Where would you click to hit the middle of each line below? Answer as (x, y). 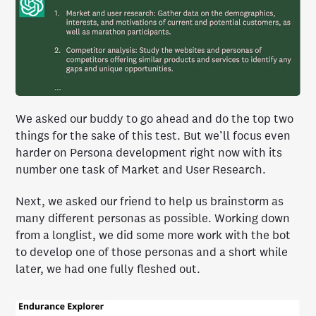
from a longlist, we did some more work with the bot (153, 235)
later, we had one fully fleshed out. (108, 269)
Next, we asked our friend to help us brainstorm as (150, 201)
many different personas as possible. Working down (153, 218)
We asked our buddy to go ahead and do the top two (155, 119)
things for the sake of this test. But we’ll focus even (153, 135)
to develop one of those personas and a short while (152, 252)
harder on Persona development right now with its (149, 152)
